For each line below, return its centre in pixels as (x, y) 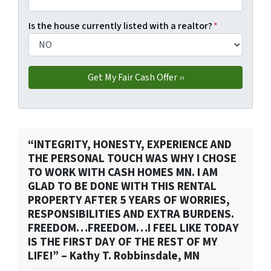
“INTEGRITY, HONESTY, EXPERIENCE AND (130, 145)
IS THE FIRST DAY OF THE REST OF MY (123, 242)
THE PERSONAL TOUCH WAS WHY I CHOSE (132, 159)
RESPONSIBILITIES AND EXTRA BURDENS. (131, 214)
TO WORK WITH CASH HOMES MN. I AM (123, 173)
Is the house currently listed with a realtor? (120, 26)
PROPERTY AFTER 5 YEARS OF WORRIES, (129, 201)
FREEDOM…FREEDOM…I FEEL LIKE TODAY (133, 228)
